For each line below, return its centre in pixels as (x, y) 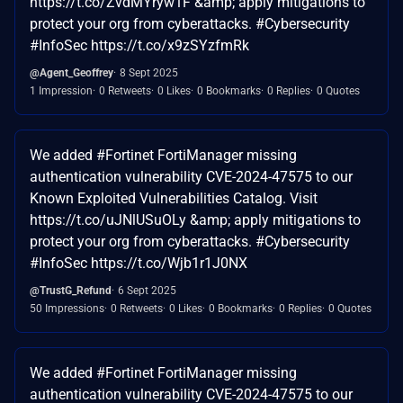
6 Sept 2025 (147, 290)
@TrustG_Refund (71, 290)
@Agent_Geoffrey (72, 72)
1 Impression (61, 90)
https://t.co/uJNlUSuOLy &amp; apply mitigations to (195, 219)
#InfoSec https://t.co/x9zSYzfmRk (139, 45)
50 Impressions (67, 308)
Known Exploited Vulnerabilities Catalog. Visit (174, 198)
